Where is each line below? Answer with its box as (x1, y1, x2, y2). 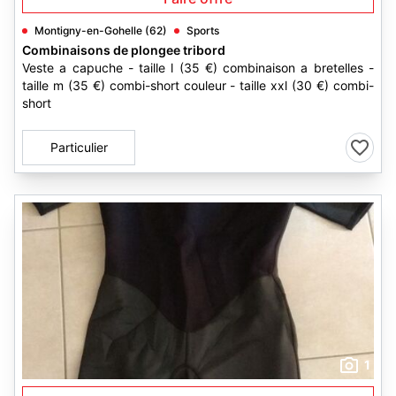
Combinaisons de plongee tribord (22, 42, 225, 57)
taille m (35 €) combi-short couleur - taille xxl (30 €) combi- (22, 78, 374, 93)
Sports (187, 24, 219, 37)
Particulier (49, 140, 108, 155)
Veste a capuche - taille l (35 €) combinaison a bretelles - (22, 60, 374, 75)
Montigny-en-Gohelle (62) (34, 24, 167, 37)
